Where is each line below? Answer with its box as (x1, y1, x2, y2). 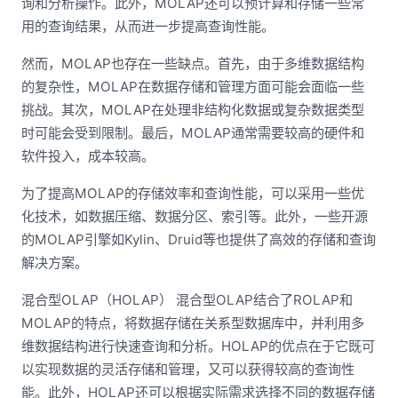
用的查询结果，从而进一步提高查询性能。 (21, 18, 275, 35)
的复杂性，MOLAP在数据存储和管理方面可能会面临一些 (21, 78, 364, 95)
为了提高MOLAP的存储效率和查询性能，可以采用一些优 (21, 185, 364, 202)
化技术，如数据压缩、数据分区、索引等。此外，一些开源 (21, 208, 368, 225)
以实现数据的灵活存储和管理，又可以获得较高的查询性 (21, 361, 354, 378)
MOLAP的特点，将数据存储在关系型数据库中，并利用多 (21, 314, 364, 331)
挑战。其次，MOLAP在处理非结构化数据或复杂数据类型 (21, 101, 364, 118)
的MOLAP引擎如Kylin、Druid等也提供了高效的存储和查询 (21, 231, 376, 248)
